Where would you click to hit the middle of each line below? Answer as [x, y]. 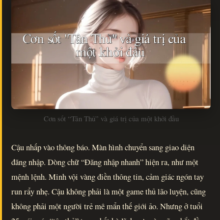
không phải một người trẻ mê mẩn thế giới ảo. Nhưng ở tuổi [107, 206]
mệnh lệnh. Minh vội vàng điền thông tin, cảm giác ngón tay [108, 176]
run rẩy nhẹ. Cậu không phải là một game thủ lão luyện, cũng [109, 191]
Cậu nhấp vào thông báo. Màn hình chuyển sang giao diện [103, 147]
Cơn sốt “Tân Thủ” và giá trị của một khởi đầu [111, 118]
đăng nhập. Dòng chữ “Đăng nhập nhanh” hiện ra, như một [105, 162]
